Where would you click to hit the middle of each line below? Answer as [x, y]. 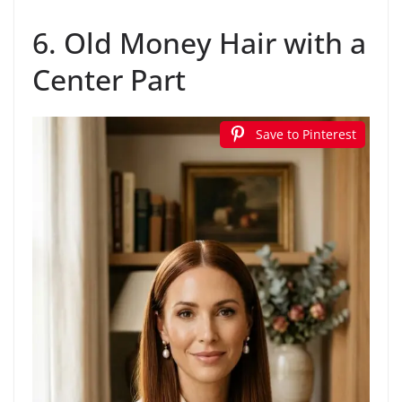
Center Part [109, 79]
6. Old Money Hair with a [199, 42]
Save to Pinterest [306, 134]
